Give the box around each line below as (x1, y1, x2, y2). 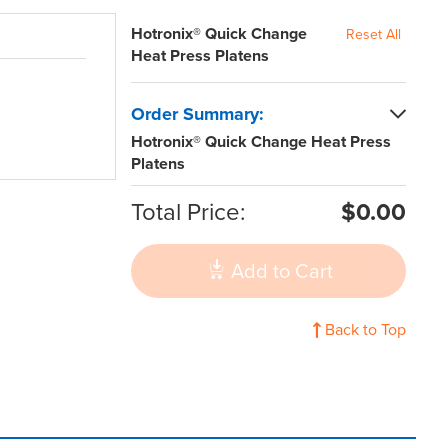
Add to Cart (225, 259, 333, 284)
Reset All (346, 25, 401, 43)
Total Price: (131, 197, 246, 227)
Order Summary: (131, 102, 264, 125)
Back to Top (325, 320, 406, 341)
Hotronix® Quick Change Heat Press (131, 131, 391, 152)
